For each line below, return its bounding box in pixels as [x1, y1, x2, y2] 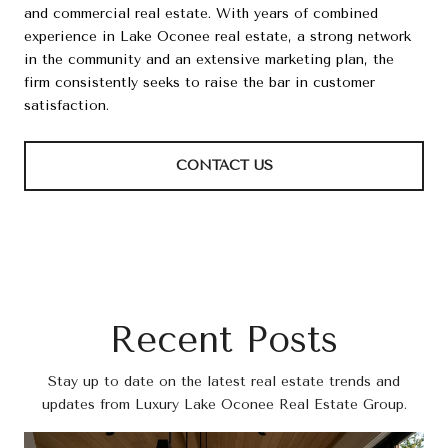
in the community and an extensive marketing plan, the [24, 50, 394, 68]
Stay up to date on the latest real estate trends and [48, 372, 400, 390]
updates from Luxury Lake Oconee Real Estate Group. [41, 395, 407, 413]
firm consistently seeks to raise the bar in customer [24, 73, 375, 91]
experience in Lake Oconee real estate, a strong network [24, 27, 411, 45]
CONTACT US [175, 156, 273, 174]
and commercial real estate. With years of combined [24, 4, 378, 22]
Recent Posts [110, 318, 338, 361]
